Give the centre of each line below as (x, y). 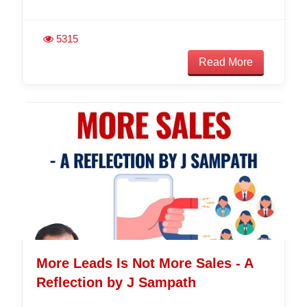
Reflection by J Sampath (116, 282)
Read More (226, 62)
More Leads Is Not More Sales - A (144, 263)
